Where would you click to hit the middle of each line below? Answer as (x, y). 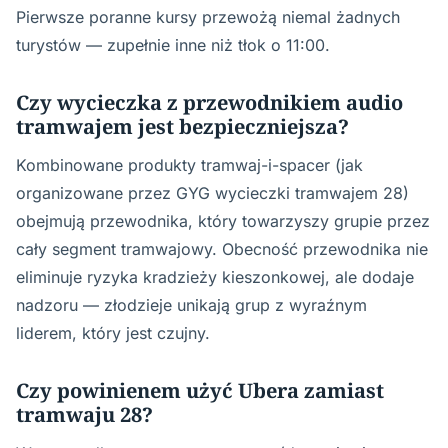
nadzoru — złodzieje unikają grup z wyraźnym (191, 305)
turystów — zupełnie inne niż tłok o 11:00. (173, 45)
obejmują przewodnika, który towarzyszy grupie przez (223, 221)
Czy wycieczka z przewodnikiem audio (209, 102)
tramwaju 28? (84, 414)
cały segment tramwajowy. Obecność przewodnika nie (222, 249)
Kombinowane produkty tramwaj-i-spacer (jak (189, 165)
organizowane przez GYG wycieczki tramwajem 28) (212, 193)
